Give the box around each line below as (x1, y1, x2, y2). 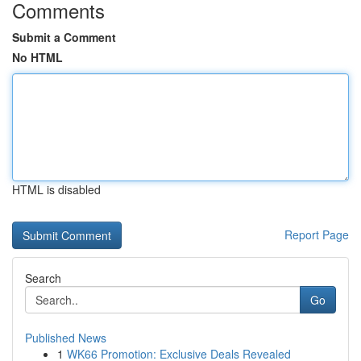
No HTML (12, 49, 63, 65)
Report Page (284, 226, 349, 243)
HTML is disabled (12, 181, 101, 197)
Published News (25, 330, 106, 346)
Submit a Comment (12, 29, 116, 45)
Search (25, 270, 61, 286)
